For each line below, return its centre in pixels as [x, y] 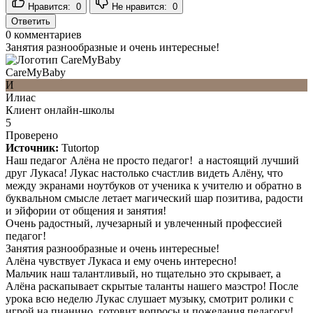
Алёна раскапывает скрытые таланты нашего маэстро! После [152, 286]
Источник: [32, 147]
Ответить [31, 21]
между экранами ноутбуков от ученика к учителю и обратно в [154, 185]
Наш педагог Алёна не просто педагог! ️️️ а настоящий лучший [152, 160]
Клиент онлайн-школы [60, 110]
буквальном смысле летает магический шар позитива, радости [154, 198]
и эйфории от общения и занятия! [86, 210]
